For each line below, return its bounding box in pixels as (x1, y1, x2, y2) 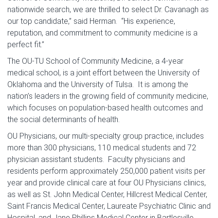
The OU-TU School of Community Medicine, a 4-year (7, 56, 183, 66)
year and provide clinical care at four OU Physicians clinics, (7, 178, 206, 188)
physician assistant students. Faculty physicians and (7, 155, 185, 164)
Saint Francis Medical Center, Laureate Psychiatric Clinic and (7, 201, 211, 211)
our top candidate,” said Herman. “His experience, (7, 17, 175, 26)
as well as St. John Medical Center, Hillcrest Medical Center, (7, 190, 207, 200)
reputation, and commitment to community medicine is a (7, 28, 198, 38)
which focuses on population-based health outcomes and (7, 103, 203, 113)
